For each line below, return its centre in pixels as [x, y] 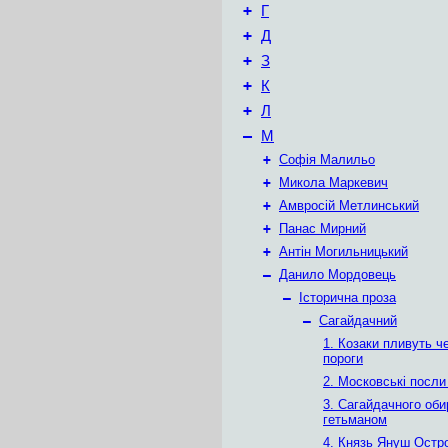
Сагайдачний [358, 320]
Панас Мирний [322, 228]
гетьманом [355, 419]
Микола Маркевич [333, 182]
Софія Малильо [327, 159]
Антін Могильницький [343, 251]
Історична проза [347, 297]
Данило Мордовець [337, 274]
